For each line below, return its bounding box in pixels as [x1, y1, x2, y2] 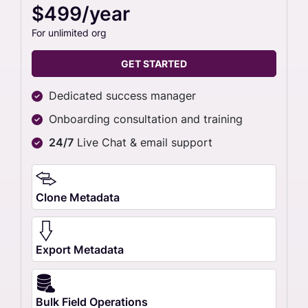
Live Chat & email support [74, 135, 212, 149]
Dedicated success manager [49, 88, 196, 102]
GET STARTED [121, 57, 187, 69]
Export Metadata [36, 242, 124, 256]
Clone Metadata [36, 190, 120, 204]
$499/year [32, 1, 130, 25]
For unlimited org [32, 26, 107, 38]
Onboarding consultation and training [49, 111, 243, 126]
